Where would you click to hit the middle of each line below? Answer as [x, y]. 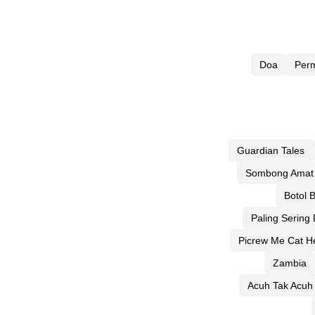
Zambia [290, 263]
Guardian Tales [271, 150]
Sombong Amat [279, 173]
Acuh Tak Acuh [280, 285]
